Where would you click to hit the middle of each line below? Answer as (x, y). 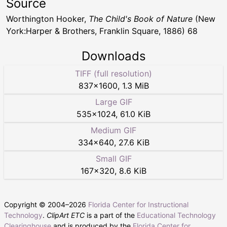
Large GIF (113, 102)
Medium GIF (113, 130)
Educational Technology (176, 215)
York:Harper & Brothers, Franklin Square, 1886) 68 (102, 31)
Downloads (113, 56)
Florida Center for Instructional (138, 205)
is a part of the (111, 215)
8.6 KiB (133, 171)
